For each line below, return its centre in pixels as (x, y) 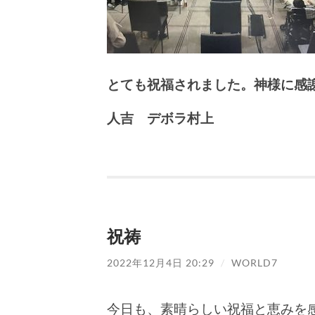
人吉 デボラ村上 (160, 118)
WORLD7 (255, 263)
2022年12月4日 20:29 (161, 263)
